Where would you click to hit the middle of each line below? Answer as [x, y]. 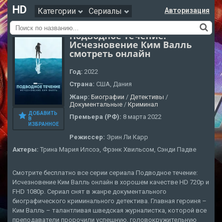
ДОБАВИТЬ [43, 113]
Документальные [96, 104]
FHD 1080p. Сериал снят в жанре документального [89, 192]
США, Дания [114, 84]
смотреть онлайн [110, 54]
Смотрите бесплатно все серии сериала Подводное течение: [105, 173]
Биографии [108, 97]
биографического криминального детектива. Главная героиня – [110, 201]
